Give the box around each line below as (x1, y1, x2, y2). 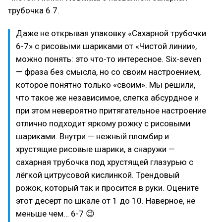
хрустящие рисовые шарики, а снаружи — (16, 144, 175, 154)
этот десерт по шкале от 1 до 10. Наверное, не (16, 196, 195, 206)
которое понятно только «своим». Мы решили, (16, 80, 195, 90)
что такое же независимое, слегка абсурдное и (16, 93, 199, 103)
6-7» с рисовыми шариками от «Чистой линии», (16, 41, 197, 51)
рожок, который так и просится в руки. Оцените (16, 183, 199, 193)
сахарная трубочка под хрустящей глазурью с (16, 157, 193, 167)
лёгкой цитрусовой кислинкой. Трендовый (16, 170, 179, 180)
